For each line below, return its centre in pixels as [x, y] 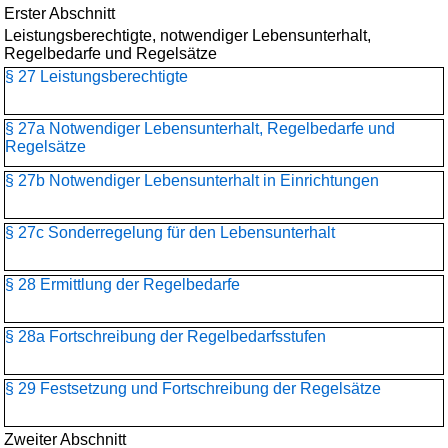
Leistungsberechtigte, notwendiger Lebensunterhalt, [187, 35]
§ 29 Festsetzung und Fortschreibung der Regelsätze [193, 388]
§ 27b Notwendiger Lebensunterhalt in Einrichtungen [192, 180]
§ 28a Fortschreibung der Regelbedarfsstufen [165, 336]
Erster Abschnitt [59, 13]
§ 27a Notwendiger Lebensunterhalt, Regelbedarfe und [200, 128]
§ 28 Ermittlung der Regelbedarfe [122, 284]
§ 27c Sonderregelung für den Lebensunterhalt [170, 232]
